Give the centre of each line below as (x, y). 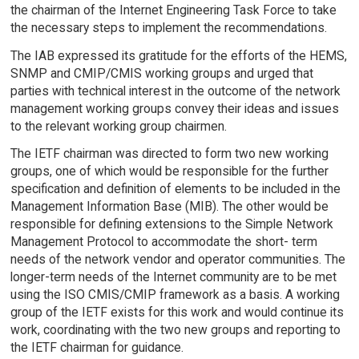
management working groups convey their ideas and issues (174, 108)
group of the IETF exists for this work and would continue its (177, 313)
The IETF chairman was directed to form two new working (169, 154)
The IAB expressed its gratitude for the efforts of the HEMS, (178, 55)
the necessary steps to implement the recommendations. (168, 27)
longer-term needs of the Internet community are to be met (173, 277)
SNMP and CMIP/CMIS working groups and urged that (161, 73)
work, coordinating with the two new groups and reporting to (175, 330)
